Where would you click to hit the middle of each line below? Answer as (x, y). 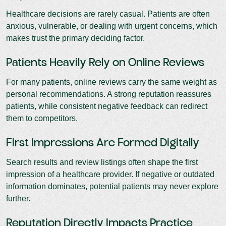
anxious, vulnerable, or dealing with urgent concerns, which (112, 26)
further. (18, 198)
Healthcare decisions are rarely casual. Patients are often (108, 14)
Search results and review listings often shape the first (102, 162)
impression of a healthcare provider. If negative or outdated (110, 174)
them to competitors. (42, 118)
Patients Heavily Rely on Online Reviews (105, 63)
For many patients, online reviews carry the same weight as (111, 82)
